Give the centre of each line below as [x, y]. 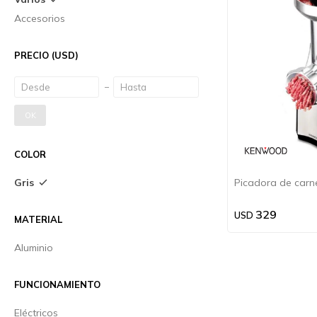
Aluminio [34, 248]
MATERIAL [38, 219]
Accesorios [40, 18]
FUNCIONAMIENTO [57, 284]
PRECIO [33, 55]
